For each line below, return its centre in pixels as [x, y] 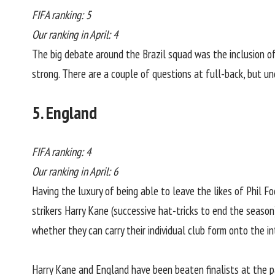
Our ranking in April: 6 [75, 172]
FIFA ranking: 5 [62, 15]
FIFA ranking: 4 [62, 152]
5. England [64, 112]
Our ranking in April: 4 [75, 35]
